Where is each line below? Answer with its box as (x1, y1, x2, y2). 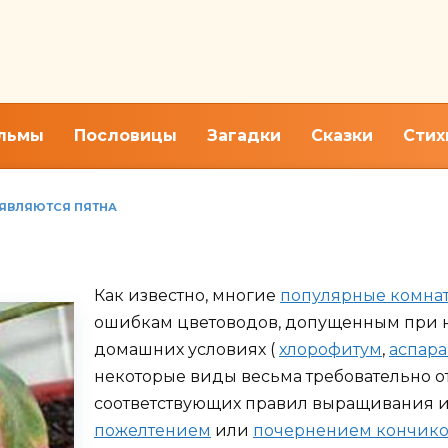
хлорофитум (279, 340, 382, 360)
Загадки (207, 126, 281, 145)
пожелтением (94, 421, 211, 441)
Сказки (311, 126, 373, 145)
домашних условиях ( (94, 340, 279, 360)
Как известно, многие (94, 286, 280, 306)
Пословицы (74, 126, 177, 145)
